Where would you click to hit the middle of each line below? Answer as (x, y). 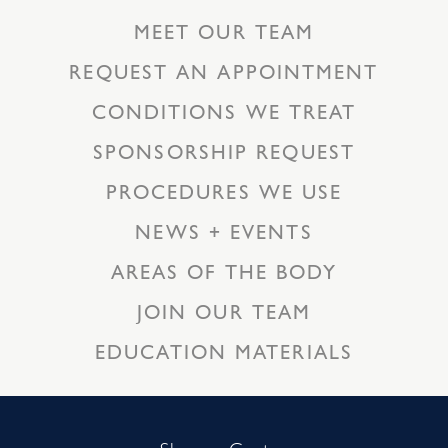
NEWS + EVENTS (224, 231)
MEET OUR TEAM (224, 31)
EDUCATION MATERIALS (224, 351)
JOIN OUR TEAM (224, 311)
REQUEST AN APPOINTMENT (224, 71)
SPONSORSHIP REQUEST (224, 151)
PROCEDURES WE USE (224, 191)
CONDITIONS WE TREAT (224, 111)
